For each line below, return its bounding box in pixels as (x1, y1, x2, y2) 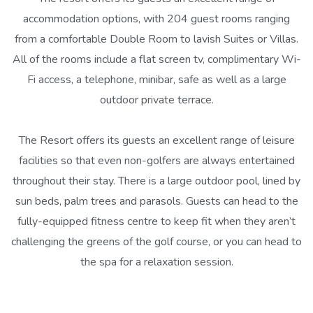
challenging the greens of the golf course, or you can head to (11, 233, 302, 249)
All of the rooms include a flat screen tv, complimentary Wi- (12, 51, 301, 67)
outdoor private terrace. (99, 92, 214, 108)
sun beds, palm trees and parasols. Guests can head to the (15, 193, 298, 209)
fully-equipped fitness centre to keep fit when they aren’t (17, 213, 296, 229)
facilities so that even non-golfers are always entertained (18, 152, 295, 168)
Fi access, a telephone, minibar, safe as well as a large (27, 71, 286, 87)
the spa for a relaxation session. (80, 254, 233, 270)
